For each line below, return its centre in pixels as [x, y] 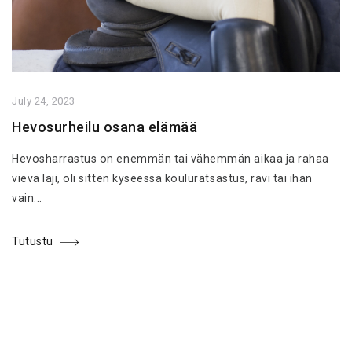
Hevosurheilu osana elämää [105, 127]
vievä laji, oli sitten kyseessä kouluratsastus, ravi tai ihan [163, 179]
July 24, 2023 [44, 101]
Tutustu [33, 242]
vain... [27, 198]
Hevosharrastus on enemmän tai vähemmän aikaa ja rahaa [170, 159]
